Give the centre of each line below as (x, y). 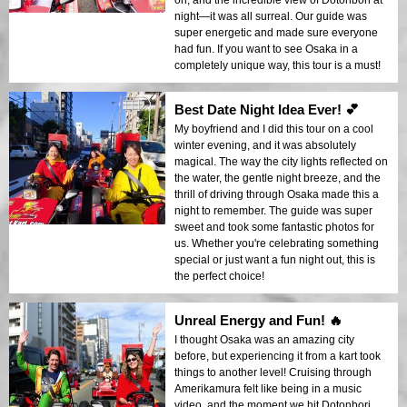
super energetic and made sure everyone (276, 33)
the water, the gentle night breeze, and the (278, 179)
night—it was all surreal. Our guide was (271, 17)
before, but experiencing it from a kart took (278, 357)
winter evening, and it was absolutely (265, 146)
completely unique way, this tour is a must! (278, 66)
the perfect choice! (219, 277)
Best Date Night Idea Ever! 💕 (267, 110)
